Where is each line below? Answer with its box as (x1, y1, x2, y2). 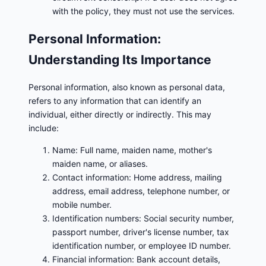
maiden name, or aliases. (52, 159, 148, 169)
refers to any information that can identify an (28, 96, 201, 106)
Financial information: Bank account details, (52, 254, 220, 265)
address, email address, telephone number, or (52, 186, 230, 197)
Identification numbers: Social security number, (52, 213, 234, 224)
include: (28, 123, 59, 134)
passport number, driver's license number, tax (52, 227, 229, 237)
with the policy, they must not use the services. (52, 6, 235, 17)
